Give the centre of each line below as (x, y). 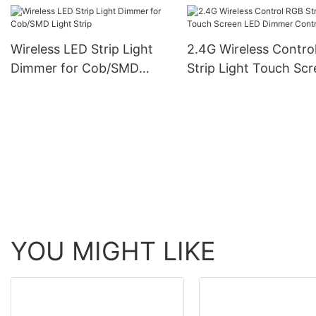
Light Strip (42, 87)
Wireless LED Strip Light (82, 49)
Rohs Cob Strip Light (73, 18)
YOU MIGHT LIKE (113, 251)
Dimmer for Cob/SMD (75, 68)
